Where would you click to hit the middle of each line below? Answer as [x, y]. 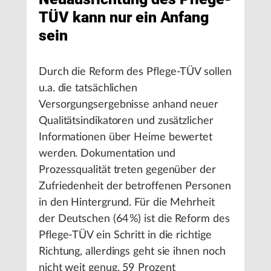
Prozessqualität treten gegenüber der [127, 170]
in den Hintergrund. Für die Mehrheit [127, 203]
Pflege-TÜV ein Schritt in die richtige [125, 235]
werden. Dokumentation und [107, 154]
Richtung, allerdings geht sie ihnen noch [132, 252]
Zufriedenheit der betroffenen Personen [135, 186]
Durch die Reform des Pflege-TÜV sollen [135, 72]
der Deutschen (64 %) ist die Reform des [134, 219]
